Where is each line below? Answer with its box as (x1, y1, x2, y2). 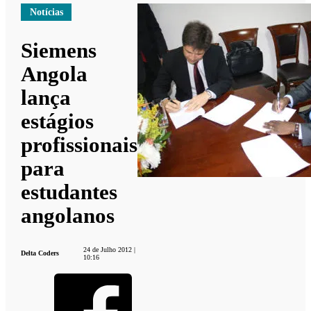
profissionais (21, 132, 138, 157)
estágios (21, 108, 94, 133)
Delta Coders (21, 249, 60, 258)
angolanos (21, 203, 115, 228)
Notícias (29, 6, 63, 17)
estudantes (21, 179, 118, 204)
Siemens (21, 37, 97, 62)
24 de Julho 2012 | (83, 245, 135, 253)
